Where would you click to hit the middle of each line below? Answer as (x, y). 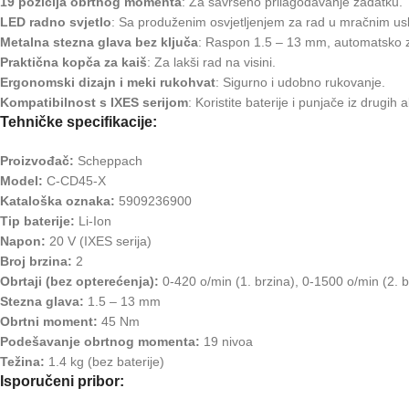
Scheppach (108, 160)
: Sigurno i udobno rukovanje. (300, 82)
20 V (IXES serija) (99, 241)
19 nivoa (226, 341)
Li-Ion (93, 220)
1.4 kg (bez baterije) (105, 361)
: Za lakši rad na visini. (211, 62)
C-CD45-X (74, 180)
